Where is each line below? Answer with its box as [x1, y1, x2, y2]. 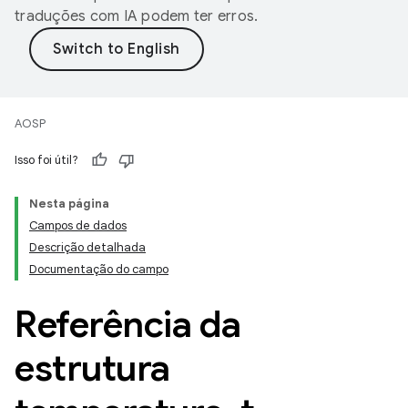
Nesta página [29, 196, 109, 211]
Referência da [15, 301, 241, 347]
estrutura [15, 345, 170, 391]
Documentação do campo [29, 261, 168, 277]
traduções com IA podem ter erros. [15, 7, 259, 25]
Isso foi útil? [15, 152, 78, 168]
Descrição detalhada [29, 240, 146, 255]
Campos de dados [29, 218, 127, 233]
